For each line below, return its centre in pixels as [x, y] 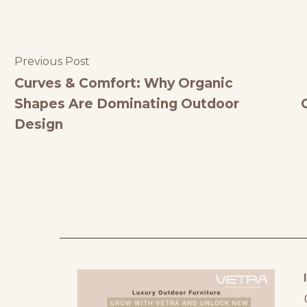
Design [39, 125]
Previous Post [52, 62]
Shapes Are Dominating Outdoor [127, 104]
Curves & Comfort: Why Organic [124, 84]
